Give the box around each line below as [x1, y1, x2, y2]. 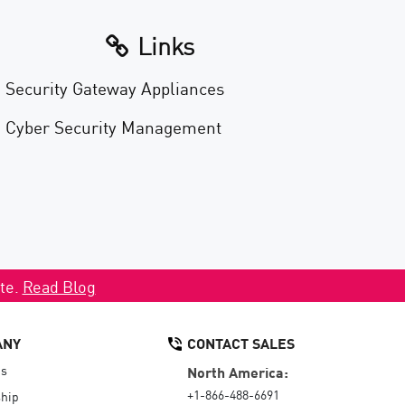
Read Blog [22, 274, 96, 297]
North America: [187, 360, 288, 382]
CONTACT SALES [187, 331, 295, 353]
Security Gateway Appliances [5, 75, 224, 99]
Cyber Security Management [5, 114, 221, 138]
